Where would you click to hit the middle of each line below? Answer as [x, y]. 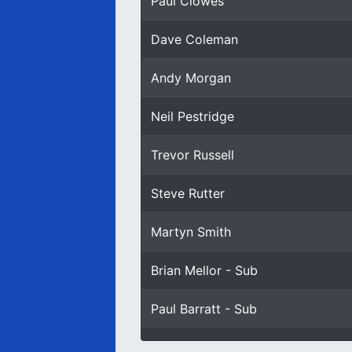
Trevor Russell [192, 155]
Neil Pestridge [192, 116]
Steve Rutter [188, 193]
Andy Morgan [191, 78]
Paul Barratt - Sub [204, 309]
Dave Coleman [194, 39]
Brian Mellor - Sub [204, 270]
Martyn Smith [191, 232]
